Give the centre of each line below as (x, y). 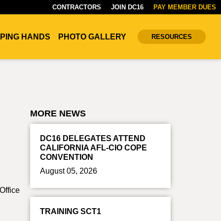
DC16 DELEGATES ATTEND (93, 138)
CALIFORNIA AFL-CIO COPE (93, 148)
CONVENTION (67, 157)
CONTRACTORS (77, 7)
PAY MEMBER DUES (185, 7)
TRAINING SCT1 (71, 211)
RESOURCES (172, 37)
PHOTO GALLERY (92, 37)
